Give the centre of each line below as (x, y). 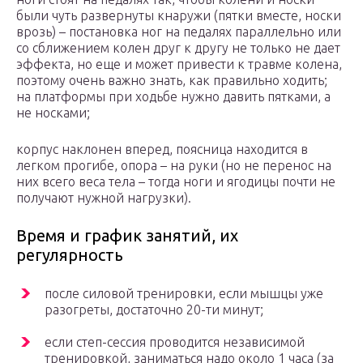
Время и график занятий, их (127, 236)
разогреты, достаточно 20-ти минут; (154, 310)
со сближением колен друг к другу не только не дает (178, 48)
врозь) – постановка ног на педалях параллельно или (179, 32)
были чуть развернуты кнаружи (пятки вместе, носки (179, 16)
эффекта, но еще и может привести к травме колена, (179, 64)
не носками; (53, 113)
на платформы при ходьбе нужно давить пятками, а (173, 97)
